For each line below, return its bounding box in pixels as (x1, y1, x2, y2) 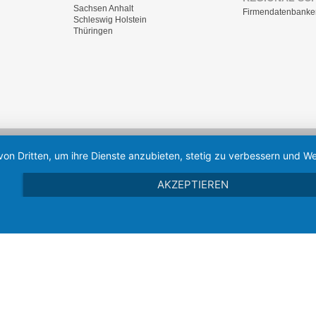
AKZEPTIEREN (157, 178, 229, 191)
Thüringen (73, 26, 113, 37)
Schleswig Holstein (73, 15, 147, 25)
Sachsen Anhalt (73, 4, 133, 14)
